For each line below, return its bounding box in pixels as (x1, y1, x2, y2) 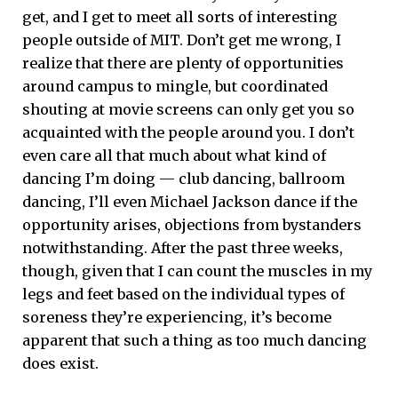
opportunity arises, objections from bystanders (22, 215, 362, 234)
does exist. (22, 354, 99, 372)
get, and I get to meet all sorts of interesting (22, 7, 338, 26)
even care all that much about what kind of (22, 146, 326, 164)
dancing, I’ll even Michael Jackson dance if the (22, 192, 357, 211)
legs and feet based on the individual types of (22, 284, 345, 303)
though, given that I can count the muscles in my (22, 261, 372, 280)
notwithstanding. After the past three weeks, (22, 238, 343, 257)
